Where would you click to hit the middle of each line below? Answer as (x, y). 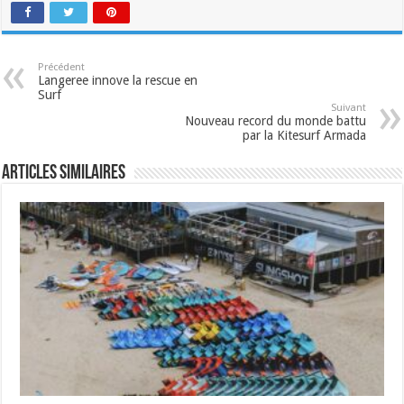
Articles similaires (64, 173)
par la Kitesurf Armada (304, 135)
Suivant (348, 107)
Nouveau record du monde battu (275, 120)
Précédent (62, 67)
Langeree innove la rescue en (118, 80)
